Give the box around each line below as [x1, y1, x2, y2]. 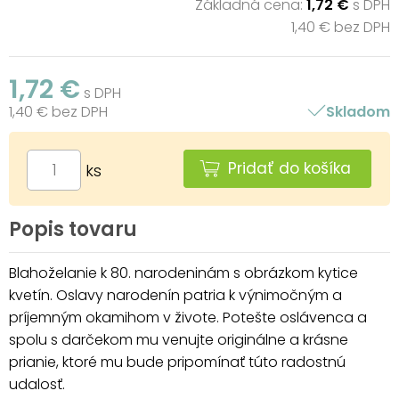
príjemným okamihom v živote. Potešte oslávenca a [9, 306, 367, 328]
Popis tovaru [9, 215, 137, 243]
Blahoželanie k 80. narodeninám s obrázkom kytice [9, 262, 358, 283]
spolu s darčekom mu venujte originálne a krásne [9, 329, 348, 350]
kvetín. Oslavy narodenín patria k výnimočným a [9, 284, 342, 305]
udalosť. [9, 373, 65, 395]
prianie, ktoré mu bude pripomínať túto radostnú [9, 351, 346, 372]
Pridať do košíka [228, 157, 351, 179]
